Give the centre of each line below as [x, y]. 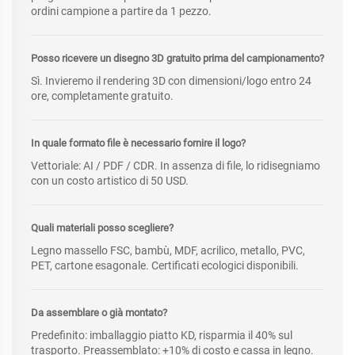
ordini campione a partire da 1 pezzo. [121, 11]
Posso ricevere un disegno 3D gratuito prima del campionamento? [177, 58]
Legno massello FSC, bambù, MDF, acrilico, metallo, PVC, [168, 250]
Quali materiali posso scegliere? [102, 227]
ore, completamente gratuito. [102, 95]
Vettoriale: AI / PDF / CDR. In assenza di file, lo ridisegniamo [176, 165]
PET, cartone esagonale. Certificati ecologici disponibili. [165, 265]
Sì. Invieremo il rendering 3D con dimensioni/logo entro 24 [171, 80]
